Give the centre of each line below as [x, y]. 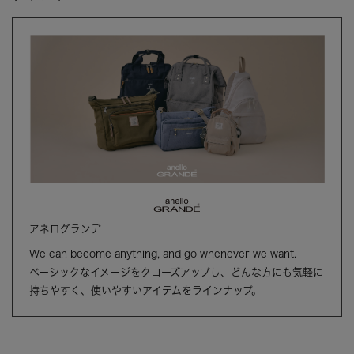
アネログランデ [66, 228]
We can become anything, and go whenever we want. [163, 254]
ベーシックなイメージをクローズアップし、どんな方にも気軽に [177, 272]
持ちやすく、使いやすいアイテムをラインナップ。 [146, 290]
